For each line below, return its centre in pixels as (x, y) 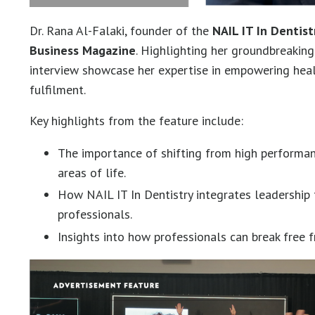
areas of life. (92, 172)
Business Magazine (83, 50)
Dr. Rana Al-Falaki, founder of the (121, 30)
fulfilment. (58, 89)
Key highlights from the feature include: (136, 120)
